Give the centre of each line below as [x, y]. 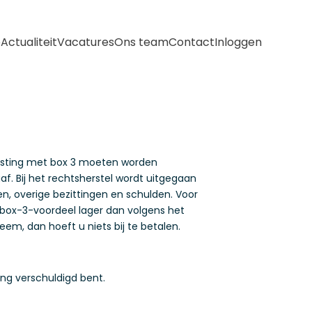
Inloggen [238, 42]
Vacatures [86, 42]
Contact [192, 42]
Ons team [141, 42]
